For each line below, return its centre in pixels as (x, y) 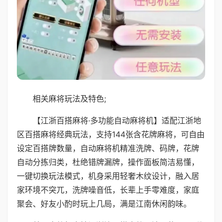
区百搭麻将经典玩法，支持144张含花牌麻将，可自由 (111, 134)
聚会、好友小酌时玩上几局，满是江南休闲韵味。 (104, 203)
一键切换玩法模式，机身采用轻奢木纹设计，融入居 (108, 176)
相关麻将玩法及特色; (69, 98)
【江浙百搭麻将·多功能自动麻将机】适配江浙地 (117, 120)
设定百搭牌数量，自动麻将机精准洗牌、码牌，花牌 (108, 148)
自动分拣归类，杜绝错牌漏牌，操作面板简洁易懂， (108, 162)
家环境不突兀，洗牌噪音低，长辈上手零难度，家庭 (108, 190)
